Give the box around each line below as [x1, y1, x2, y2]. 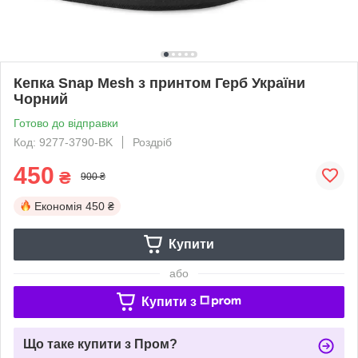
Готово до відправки [14, 116, 118, 129]
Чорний [14, 90, 68, 107]
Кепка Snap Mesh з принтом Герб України [14, 74, 305, 91]
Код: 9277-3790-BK [14, 135, 113, 149]
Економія [34, 199, 82, 213]
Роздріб [133, 135, 172, 149]
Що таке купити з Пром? [23, 336, 177, 351]
